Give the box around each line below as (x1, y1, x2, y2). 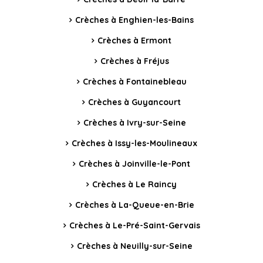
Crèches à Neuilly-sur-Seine (76, 241, 193, 252)
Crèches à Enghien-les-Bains (75, 15, 194, 26)
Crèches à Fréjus (100, 56, 169, 67)
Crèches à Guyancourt (88, 97, 181, 108)
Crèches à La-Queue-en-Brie (75, 200, 194, 211)
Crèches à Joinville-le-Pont (79, 159, 190, 170)
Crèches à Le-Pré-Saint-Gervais (69, 220, 200, 231)
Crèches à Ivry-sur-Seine (83, 117, 186, 129)
